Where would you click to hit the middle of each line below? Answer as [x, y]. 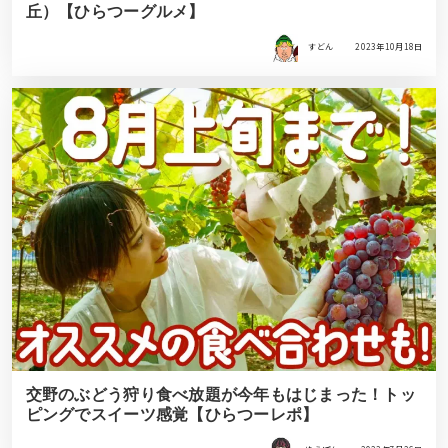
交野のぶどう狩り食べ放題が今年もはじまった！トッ [220, 395]
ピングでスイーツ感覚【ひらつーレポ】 [172, 415]
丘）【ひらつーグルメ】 [115, 12]
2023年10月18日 [389, 47]
